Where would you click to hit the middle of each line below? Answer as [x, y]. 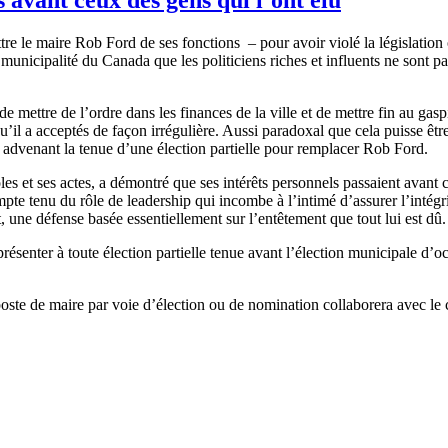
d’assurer [368, 200]
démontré [139, 182]
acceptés [62, 130]
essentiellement [174, 218]
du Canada [116, 60]
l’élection [315, 252]
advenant [31, 148]
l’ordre [101, 112]
